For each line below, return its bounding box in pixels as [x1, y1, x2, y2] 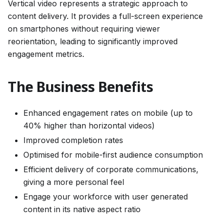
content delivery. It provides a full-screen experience [8, 11, 203, 21]
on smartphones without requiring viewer [8, 24, 160, 34]
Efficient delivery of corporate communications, [23, 164, 199, 174]
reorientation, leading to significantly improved [8, 36, 178, 46]
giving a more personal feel [23, 177, 124, 187]
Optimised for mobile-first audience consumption [23, 150, 203, 160]
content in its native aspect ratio [23, 204, 141, 214]
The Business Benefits [8, 79, 153, 97]
